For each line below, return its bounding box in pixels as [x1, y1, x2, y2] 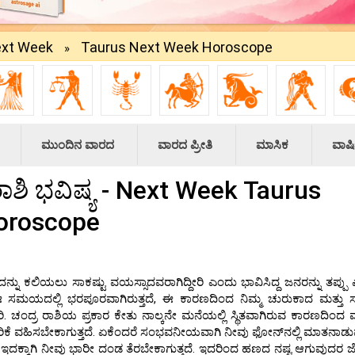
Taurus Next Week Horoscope [81, 39, 273, 56]
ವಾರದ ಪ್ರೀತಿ [158, 137, 212, 152]
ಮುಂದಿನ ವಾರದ [41, 137, 114, 152]
